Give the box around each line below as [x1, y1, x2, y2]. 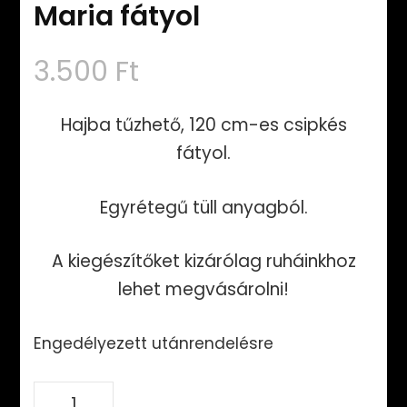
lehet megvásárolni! [118, 277, 289, 303]
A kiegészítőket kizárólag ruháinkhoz [51, 249, 356, 274]
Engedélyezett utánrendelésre [34, 332, 274, 354]
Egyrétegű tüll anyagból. [99, 194, 308, 220]
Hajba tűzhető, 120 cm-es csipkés [60, 113, 347, 138]
